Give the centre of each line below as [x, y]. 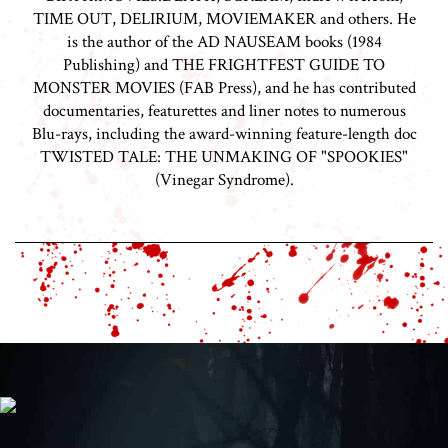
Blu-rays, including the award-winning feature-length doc [224, 134]
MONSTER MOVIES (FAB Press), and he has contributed [224, 88]
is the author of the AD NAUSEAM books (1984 [224, 42]
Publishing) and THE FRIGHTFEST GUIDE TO [224, 65]
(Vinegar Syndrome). [224, 180]
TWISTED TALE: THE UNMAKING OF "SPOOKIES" [224, 157]
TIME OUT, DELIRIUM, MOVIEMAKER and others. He [224, 19]
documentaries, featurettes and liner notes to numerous [224, 111]
